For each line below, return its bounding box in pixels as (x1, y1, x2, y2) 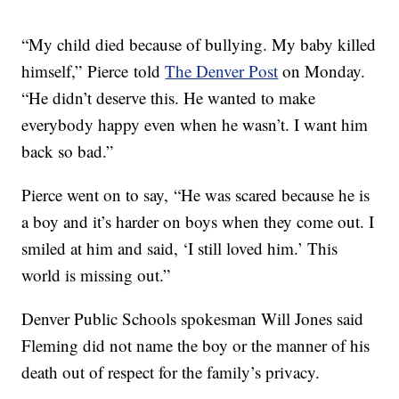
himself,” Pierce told (21, 60, 166, 83)
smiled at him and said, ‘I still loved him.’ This (21, 237, 338, 260)
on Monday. (278, 60, 366, 83)
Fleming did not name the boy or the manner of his (21, 334, 370, 357)
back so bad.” (21, 140, 114, 163)
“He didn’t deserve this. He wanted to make (21, 86, 316, 110)
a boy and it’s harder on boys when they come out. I (21, 210, 375, 233)
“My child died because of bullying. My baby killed (21, 33, 377, 56)
